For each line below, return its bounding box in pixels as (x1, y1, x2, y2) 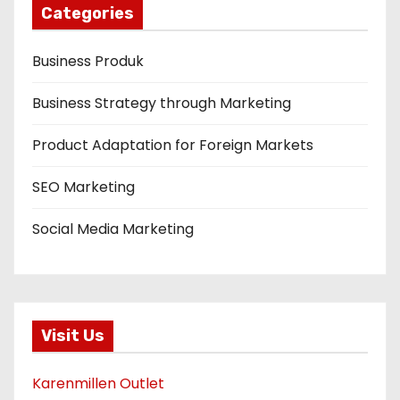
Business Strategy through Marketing (32, 93, 291, 113)
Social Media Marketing (32, 219, 194, 239)
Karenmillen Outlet (32, 373, 164, 394)
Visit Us (41, 326, 104, 346)
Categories (41, 4, 134, 23)
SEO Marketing (32, 177, 135, 197)
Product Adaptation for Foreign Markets (32, 135, 313, 155)
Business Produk (32, 51, 144, 71)
